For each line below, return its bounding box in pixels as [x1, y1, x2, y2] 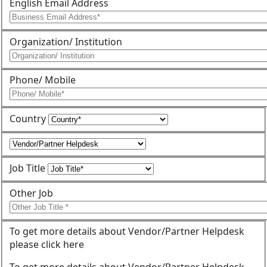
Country [10, 111, 46, 125]
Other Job [10, 186, 53, 200]
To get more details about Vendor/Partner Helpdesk [10, 225, 244, 238]
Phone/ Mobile [10, 73, 76, 87]
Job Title [10, 162, 45, 175]
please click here [10, 238, 84, 252]
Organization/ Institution [10, 35, 122, 48]
